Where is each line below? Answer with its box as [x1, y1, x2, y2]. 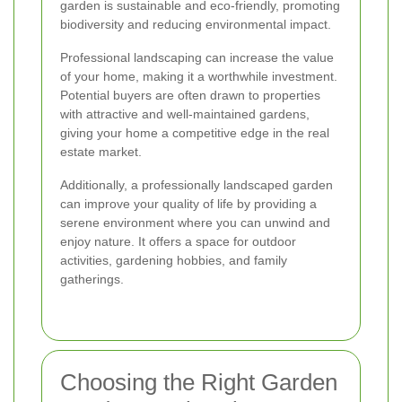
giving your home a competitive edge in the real [60, 125, 329, 140]
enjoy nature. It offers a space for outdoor [60, 233, 296, 249]
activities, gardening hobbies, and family [60, 252, 287, 267]
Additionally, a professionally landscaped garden [60, 177, 333, 192]
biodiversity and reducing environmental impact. [60, 16, 331, 31]
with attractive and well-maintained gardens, [60, 106, 310, 121]
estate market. [60, 144, 142, 159]
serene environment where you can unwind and [60, 214, 330, 230]
